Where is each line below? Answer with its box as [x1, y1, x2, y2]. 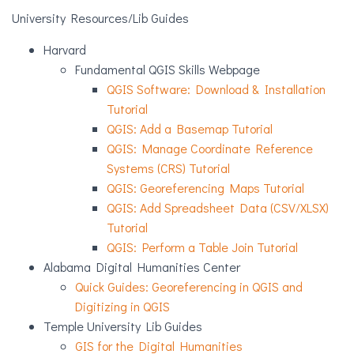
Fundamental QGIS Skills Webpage [75, 61, 260, 77]
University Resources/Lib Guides [12, 9, 189, 26]
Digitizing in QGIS [75, 298, 170, 314]
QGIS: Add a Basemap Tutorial [107, 120, 273, 137]
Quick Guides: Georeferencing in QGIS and [75, 278, 303, 295]
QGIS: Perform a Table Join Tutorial [107, 239, 298, 255]
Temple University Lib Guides [43, 318, 202, 334]
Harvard [43, 41, 86, 58]
